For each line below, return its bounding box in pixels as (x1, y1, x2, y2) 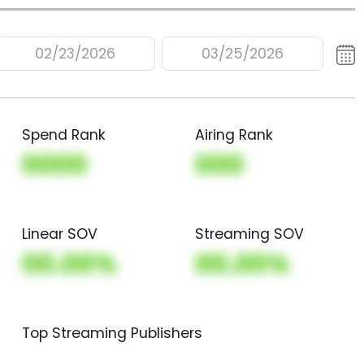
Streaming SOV (194, 224, 304, 244)
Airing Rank (194, 125, 273, 145)
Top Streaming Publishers (21, 323, 202, 343)
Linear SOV (21, 224, 97, 244)
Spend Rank (21, 125, 106, 145)
